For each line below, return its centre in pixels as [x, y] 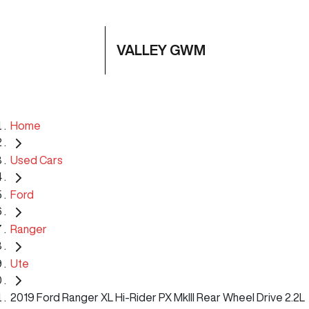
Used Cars [37, 160]
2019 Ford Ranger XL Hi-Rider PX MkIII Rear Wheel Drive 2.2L [158, 298]
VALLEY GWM [161, 50]
